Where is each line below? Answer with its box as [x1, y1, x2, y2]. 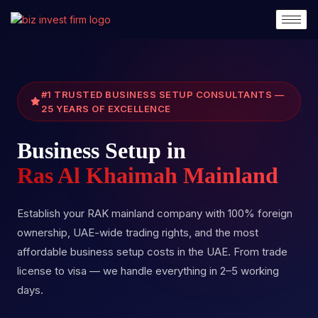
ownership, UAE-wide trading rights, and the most [17, 226, 258, 239]
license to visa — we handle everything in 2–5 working [17, 264, 279, 278]
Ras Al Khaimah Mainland [17, 163, 278, 188]
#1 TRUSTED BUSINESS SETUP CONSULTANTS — [40, 89, 284, 100]
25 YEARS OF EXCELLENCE [40, 103, 171, 114]
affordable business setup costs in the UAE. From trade [17, 245, 287, 258]
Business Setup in [17, 138, 186, 163]
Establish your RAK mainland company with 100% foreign [17, 207, 292, 220]
